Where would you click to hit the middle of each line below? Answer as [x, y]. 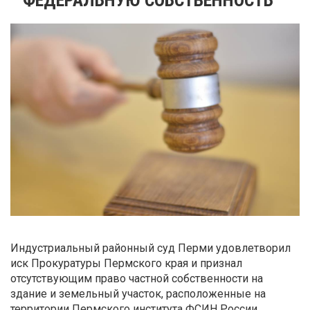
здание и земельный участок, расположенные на [138, 294]
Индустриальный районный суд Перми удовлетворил [151, 248]
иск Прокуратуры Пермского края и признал [126, 264]
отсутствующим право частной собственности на [137, 279]
